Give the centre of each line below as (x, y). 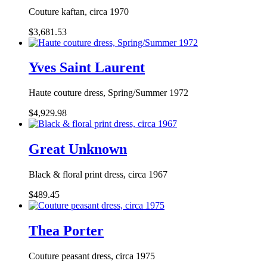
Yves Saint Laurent (87, 68)
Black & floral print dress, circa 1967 (98, 175)
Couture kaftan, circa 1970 (79, 11)
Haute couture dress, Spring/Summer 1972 (108, 93)
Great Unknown (78, 149)
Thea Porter (66, 231)
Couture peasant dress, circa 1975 (92, 256)
